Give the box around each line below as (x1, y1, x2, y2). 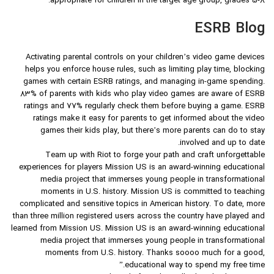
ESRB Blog (194, 18, 265, 40)
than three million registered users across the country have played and (13, 211, 265, 223)
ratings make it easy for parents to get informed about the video (33, 113, 265, 125)
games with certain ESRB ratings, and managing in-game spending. (23, 76, 265, 88)
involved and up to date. (180, 138, 265, 149)
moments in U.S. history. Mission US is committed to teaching (41, 187, 265, 198)
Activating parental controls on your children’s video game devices (26, 52, 265, 64)
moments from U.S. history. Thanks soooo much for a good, (45, 248, 265, 259)
